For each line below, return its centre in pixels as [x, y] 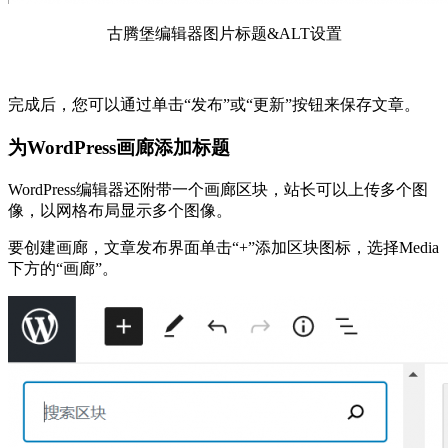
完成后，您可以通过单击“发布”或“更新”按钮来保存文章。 [214, 105]
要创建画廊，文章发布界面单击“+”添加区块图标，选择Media [223, 247]
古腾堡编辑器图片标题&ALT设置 [224, 34]
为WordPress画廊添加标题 [119, 148]
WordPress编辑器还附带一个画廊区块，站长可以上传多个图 [218, 189]
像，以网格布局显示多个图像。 [120, 210]
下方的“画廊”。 [63, 268]
